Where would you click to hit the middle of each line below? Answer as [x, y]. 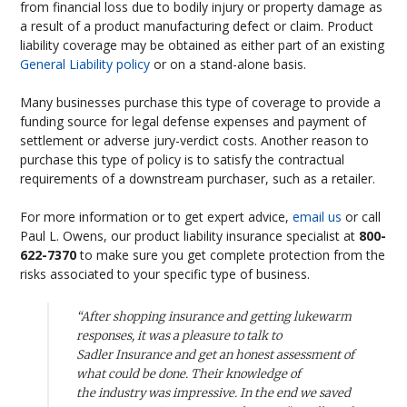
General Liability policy [85, 64]
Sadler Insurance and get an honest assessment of [216, 355]
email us [318, 217]
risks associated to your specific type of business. [165, 274]
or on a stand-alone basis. [228, 64]
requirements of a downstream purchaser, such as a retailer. [198, 179]
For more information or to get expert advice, [157, 217]
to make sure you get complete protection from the [231, 255]
